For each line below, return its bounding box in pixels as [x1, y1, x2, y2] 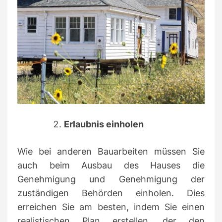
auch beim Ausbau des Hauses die [17, 160, 205, 171]
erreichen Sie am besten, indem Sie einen [17, 202, 205, 213]
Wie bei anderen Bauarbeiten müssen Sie [17, 146, 205, 157]
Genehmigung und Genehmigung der [17, 174, 205, 185]
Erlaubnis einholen [64, 119, 144, 130]
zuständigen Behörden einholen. [17, 188, 187, 199]
